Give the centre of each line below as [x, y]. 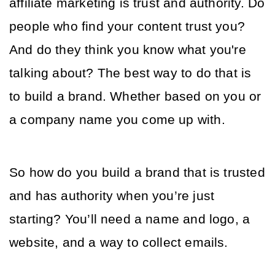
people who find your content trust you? [127, 26]
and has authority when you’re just [112, 196]
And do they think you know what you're [128, 50]
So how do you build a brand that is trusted [137, 172]
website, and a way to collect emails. [121, 242]
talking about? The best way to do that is [130, 73]
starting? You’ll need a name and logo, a [130, 219]
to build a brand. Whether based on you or [135, 96]
